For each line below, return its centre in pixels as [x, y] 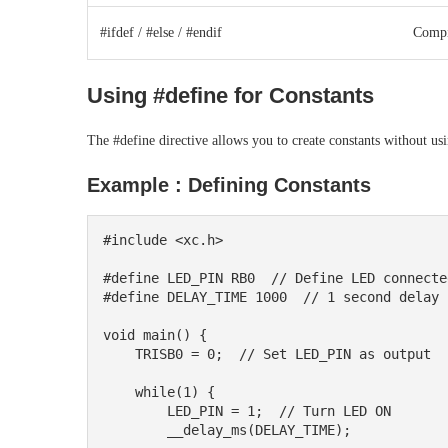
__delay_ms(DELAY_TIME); [135, 430]
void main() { [155, 335]
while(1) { [119, 392]
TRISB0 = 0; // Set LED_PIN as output [119, 354]
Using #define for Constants [230, 96]
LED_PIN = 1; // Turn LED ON [135, 411]
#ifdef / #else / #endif [161, 33]
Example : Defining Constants [229, 185]
